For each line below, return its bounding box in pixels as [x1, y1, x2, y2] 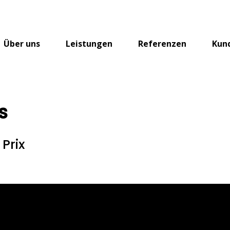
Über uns [4, 38, 40, 49]
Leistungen [66, 38, 112, 49]
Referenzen [138, 38, 186, 49]
